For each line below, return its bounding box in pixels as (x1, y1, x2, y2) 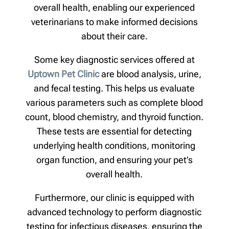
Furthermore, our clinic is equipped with (34, 192, 194, 203)
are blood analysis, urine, (99, 68, 201, 79)
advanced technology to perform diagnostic (27, 206, 202, 217)
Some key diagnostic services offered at (34, 54, 195, 65)
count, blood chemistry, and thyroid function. (25, 111, 204, 122)
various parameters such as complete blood (26, 97, 203, 108)
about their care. (81, 30, 148, 41)
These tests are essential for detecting (37, 125, 192, 136)
